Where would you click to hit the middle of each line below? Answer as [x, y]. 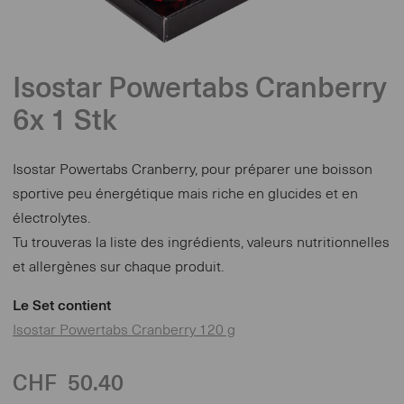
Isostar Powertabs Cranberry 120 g [124, 331]
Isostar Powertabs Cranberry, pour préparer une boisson [193, 170]
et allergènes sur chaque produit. [118, 267]
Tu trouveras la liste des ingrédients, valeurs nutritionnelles [201, 243]
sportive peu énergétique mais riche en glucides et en [185, 194]
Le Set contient [62, 306]
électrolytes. [51, 219]
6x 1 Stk [65, 121]
